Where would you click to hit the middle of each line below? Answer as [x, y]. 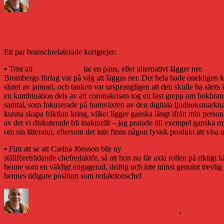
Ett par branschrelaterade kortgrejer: [60, 52]
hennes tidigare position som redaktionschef [74, 176]
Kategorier [129, 192]
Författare [43, 192]
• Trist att [19, 69]
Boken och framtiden [146, 210]
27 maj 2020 [93, 210]
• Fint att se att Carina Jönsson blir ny [64, 149]
